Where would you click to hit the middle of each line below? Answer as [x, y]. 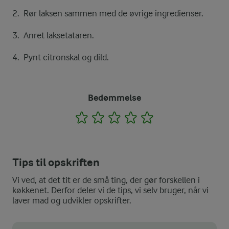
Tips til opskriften [56, 162]
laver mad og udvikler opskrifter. [72, 200]
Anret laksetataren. [59, 35]
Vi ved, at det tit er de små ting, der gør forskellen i [106, 180]
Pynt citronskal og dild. [66, 57]
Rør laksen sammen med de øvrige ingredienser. [113, 13]
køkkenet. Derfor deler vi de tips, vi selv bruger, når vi [110, 190]
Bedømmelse [114, 98]
